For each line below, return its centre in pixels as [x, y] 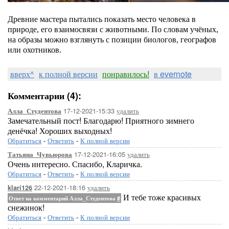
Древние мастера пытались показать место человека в [102, 19]
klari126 [20, 188]
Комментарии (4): [44, 96]
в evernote [173, 74]
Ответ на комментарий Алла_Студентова [63, 198]
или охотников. [35, 50]
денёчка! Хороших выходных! [60, 131]
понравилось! [126, 74]
